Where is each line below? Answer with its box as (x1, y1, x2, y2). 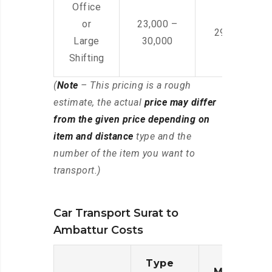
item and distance (53, 131, 134, 143)
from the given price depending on (53, 114, 210, 126)
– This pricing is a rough (78, 80, 191, 92)
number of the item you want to (53, 148, 195, 160)
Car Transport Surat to (53, 206, 178, 220)
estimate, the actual (53, 97, 144, 109)
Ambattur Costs (53, 223, 143, 237)
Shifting (69, 52, 104, 64)
